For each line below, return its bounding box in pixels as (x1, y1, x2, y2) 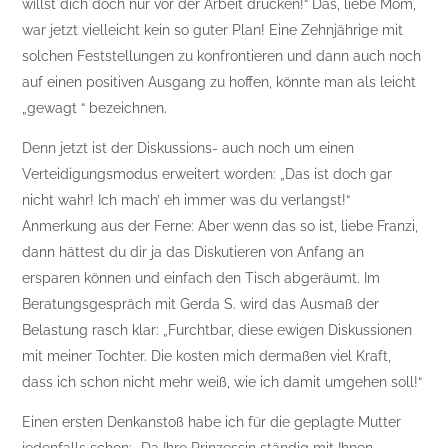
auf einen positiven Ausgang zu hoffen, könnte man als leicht (22, 74, 417, 91)
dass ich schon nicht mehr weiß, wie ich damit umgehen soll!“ (22, 374, 423, 391)
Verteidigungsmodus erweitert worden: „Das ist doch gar (22, 166, 393, 183)
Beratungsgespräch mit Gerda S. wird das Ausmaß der (22, 296, 380, 313)
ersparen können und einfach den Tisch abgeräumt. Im (22, 270, 381, 287)
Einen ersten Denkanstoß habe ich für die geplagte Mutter (22, 414, 402, 431)
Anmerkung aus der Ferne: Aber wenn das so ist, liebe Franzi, (22, 218, 419, 235)
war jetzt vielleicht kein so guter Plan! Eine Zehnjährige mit (22, 22, 404, 39)
